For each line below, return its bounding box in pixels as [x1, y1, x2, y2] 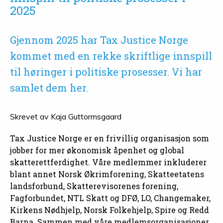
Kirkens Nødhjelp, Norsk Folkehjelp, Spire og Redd [10, 205, 209, 216]
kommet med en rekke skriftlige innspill [10, 49, 212, 63]
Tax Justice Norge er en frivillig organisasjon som [10, 133, 209, 144]
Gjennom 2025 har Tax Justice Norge [10, 33, 188, 47]
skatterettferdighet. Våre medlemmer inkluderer [10, 157, 207, 168]
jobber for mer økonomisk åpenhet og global [10, 145, 184, 156]
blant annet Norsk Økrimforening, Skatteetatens [10, 169, 204, 180]
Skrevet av [10, 111, 49, 122]
